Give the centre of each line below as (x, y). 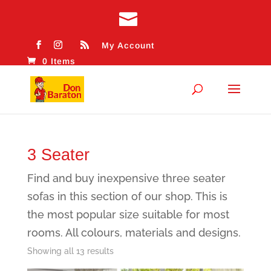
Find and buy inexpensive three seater (126, 178)
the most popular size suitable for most (128, 214)
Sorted (126, 250)
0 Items (59, 61)
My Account (128, 45)
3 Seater (58, 155)
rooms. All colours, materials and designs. (134, 233)
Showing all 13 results (70, 251)
